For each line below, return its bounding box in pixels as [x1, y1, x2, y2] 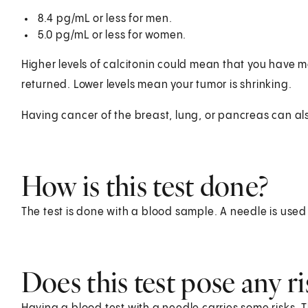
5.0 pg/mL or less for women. [37, 29, 187, 41]
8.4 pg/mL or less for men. [37, 12, 173, 25]
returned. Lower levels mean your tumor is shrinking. [21, 78, 292, 91]
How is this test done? [21, 168, 269, 203]
